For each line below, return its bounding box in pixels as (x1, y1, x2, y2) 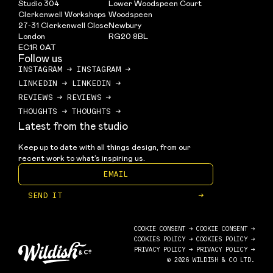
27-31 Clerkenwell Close (18, 19, 108, 30)
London (18, 30, 45, 41)
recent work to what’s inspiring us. (18, 152, 145, 163)
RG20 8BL (108, 30, 148, 41)
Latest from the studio (18, 119, 128, 133)
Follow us (18, 51, 62, 65)
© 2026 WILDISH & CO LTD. (167, 254, 255, 266)
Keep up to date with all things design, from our (18, 141, 191, 152)
